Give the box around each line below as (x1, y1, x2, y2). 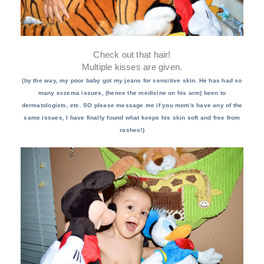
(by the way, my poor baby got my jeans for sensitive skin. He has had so (22, 77, 242, 84)
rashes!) (120, 126, 144, 133)
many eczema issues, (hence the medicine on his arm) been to (38, 89, 226, 96)
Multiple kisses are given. (81, 61, 183, 72)
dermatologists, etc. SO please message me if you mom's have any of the (21, 101, 243, 108)
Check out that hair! (93, 49, 171, 60)
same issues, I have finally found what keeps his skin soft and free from (24, 114, 240, 121)
